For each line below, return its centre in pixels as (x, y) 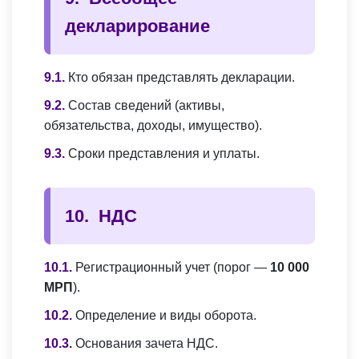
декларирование (137, 26)
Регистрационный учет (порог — (173, 268)
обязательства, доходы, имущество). (153, 126)
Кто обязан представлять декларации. (182, 78)
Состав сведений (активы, (146, 106)
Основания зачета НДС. (147, 344)
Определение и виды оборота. (166, 316)
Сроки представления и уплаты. (164, 154)
